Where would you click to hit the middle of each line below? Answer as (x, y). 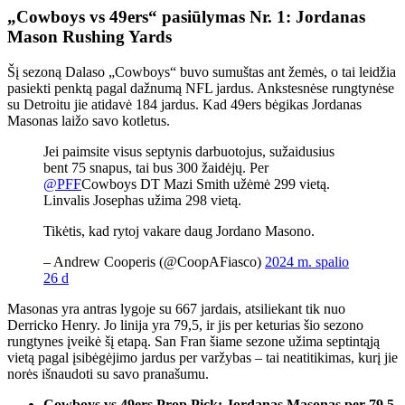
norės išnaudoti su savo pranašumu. (108, 374)
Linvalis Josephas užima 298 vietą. (142, 201)
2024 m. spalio (307, 262)
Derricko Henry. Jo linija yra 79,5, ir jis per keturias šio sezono (185, 325)
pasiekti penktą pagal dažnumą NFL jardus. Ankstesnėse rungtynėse (201, 89)
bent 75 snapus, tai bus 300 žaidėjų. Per (156, 168)
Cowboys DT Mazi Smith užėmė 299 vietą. (206, 184)
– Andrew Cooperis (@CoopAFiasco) (154, 262)
